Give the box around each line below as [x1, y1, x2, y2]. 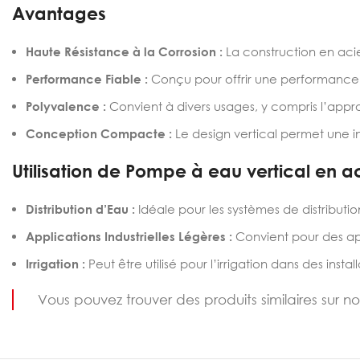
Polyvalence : [26, 99, 106, 113]
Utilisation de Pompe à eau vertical [12, 160, 315, 182]
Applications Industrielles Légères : [26, 229, 235, 243]
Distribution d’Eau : [26, 202, 135, 216]
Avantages [12, 2, 116, 24]
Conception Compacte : [26, 126, 172, 141]
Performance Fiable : [26, 72, 148, 86]
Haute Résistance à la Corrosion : [26, 44, 223, 59]
